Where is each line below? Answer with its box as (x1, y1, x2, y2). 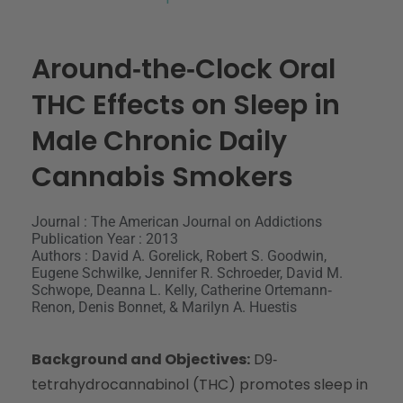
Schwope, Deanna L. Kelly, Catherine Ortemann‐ (31, 281, 332, 299)
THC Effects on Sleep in (31, 85, 340, 124)
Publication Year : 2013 (31, 229, 178, 247)
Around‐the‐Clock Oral (31, 49, 336, 88)
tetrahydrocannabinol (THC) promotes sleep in (31, 373, 368, 395)
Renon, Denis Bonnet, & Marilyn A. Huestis (31, 298, 297, 316)
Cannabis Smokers (31, 157, 293, 196)
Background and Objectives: (31, 348, 250, 370)
